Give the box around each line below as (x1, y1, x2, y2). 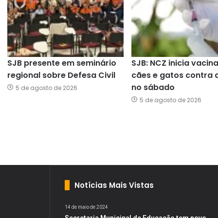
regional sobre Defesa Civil (7, 70, 115, 81)
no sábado (131, 82, 175, 93)
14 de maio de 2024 (65, 204, 108, 210)
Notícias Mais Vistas (74, 180, 154, 191)
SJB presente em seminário (7, 57, 116, 69)
